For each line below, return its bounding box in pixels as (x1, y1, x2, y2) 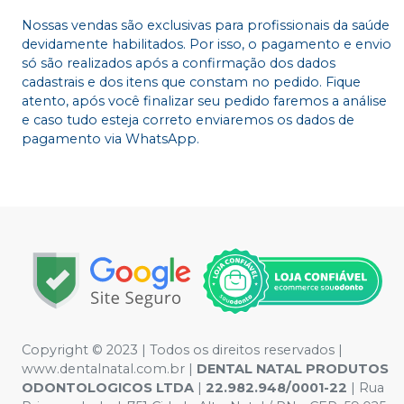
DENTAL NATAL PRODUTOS (197, 360, 389, 377)
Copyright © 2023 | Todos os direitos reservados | (22, 341, 343, 358)
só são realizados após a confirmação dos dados (22, 54, 335, 71)
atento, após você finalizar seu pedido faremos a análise (22, 92, 387, 109)
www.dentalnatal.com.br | (22, 360, 197, 377)
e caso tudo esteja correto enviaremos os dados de (22, 111, 354, 128)
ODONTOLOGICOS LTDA (22, 379, 197, 396)
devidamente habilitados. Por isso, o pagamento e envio (22, 35, 391, 52)
